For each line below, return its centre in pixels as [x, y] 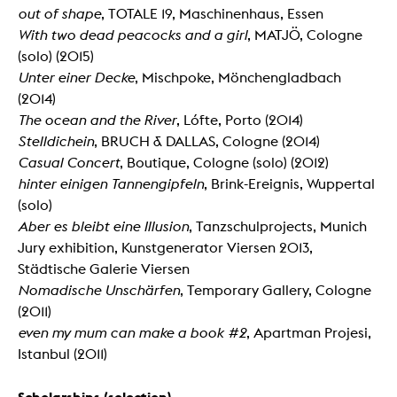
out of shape [59, 13]
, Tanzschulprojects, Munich [278, 226]
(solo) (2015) [56, 56]
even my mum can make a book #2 [132, 332]
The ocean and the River [97, 120]
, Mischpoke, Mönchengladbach [238, 77]
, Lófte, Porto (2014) [240, 120]
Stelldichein [56, 141]
